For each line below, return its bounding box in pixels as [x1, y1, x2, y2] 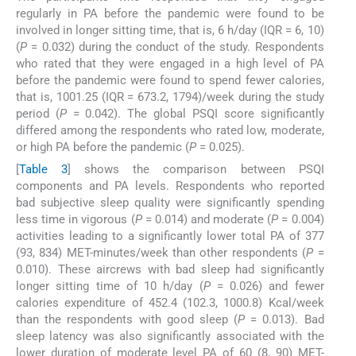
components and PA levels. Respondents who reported [16, 179, 324, 194]
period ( [16, 106, 60, 121]
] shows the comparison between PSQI [68, 162, 324, 177]
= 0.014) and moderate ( [141, 212, 272, 227]
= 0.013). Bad [245, 312, 324, 327]
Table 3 [19, 162, 68, 177]
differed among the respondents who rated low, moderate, [16, 122, 324, 137]
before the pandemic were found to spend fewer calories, [16, 72, 324, 87]
